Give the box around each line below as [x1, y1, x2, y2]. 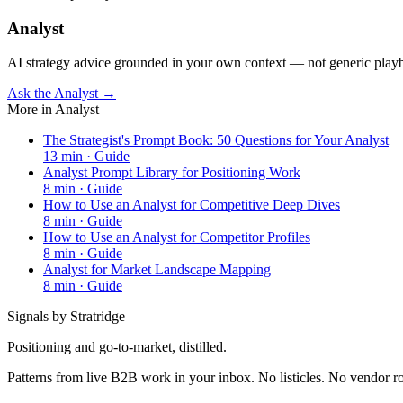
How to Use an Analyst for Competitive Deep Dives [43, 197, 340, 213]
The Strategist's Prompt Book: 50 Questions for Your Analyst [43, 132, 389, 148]
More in [7, 102, 55, 118]
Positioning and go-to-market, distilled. [7, 339, 227, 355]
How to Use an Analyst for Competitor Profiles [43, 229, 310, 246]
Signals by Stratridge [7, 309, 125, 325]
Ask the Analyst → [7, 85, 116, 102]
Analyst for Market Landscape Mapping [43, 262, 271, 278]
